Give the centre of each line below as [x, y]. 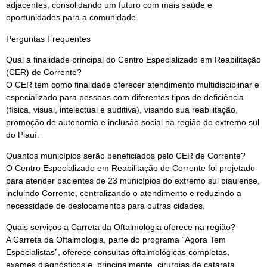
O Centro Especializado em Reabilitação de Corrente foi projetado [131, 168]
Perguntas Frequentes [48, 38]
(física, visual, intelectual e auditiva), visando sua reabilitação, [122, 109]
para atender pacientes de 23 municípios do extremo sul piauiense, [133, 181]
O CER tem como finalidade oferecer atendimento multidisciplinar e [133, 84]
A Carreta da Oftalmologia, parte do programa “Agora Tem [116, 239]
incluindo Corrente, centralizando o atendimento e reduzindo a [124, 193]
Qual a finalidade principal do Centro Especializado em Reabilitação [133, 59]
